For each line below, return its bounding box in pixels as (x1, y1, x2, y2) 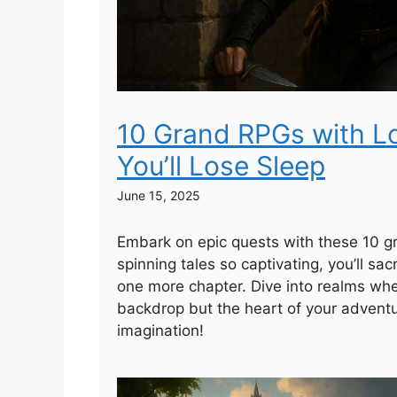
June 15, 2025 (117, 188, 200, 204)
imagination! (117, 322, 204, 340)
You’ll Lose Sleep (117, 150, 325, 183)
